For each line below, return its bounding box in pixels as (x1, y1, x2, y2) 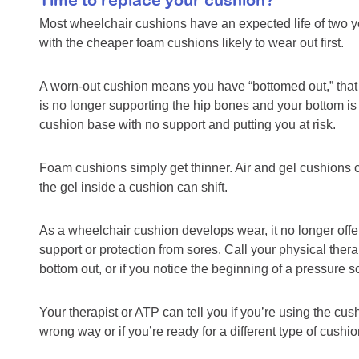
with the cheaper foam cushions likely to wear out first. (39, 36, 344, 50)
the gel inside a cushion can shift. (39, 180, 228, 195)
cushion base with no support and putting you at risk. (39, 118, 336, 132)
